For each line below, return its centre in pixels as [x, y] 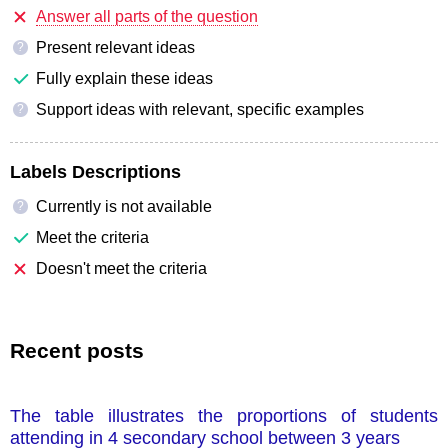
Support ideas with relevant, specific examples [200, 109]
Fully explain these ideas [124, 78]
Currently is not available [124, 206]
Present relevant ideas [115, 47]
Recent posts [77, 350]
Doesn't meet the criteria [121, 268]
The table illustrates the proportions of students [224, 415]
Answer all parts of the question [147, 16]
